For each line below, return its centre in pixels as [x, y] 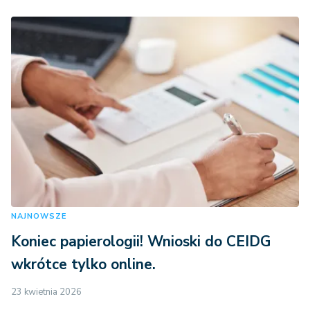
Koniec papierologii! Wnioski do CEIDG [141, 241]
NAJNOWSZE [39, 216]
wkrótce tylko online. [83, 264]
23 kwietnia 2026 [46, 292]
